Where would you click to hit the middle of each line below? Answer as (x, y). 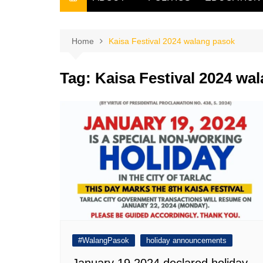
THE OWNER (123, 41)
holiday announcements (186, 240)
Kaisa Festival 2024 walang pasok (172, 41)
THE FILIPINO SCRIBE (141, 21)
